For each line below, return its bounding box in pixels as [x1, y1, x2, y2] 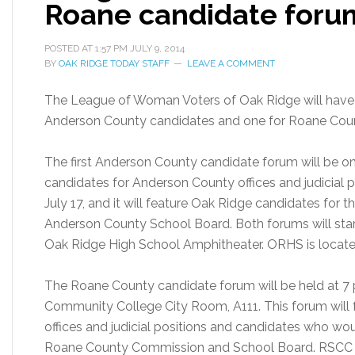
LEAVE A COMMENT [187, 58, 275, 69]
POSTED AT [44, 43, 95, 54]
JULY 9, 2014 [130, 43, 185, 54]
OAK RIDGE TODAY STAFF [59, 58, 170, 69]
